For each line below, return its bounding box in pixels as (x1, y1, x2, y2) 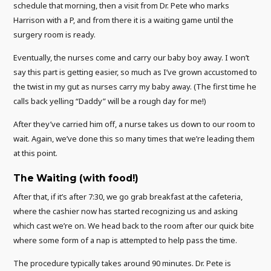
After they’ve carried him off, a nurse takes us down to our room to (13, 119, 256, 130)
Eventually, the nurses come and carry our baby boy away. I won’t (13, 52, 250, 64)
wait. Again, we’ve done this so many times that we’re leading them (13, 133, 255, 145)
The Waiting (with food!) (13, 172, 139, 184)
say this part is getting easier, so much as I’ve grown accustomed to (13, 67, 258, 78)
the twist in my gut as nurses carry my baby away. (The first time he (13, 81, 257, 93)
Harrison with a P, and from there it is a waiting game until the (13, 14, 234, 25)
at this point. (13, 148, 58, 159)
